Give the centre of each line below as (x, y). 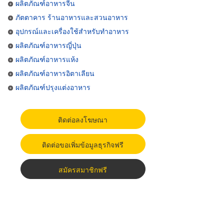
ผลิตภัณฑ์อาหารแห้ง (47, 59)
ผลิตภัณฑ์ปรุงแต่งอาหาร (53, 87)
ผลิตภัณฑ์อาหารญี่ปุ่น (48, 45)
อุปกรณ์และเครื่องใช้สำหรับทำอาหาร (72, 31)
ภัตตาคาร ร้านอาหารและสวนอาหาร (72, 17)
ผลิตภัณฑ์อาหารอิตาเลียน (55, 73)
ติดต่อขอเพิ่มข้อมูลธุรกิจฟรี (83, 144)
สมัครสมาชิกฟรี (83, 169)
